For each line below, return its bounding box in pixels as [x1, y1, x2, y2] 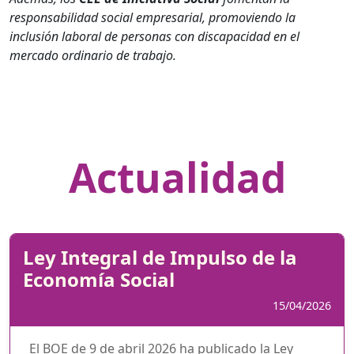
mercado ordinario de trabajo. [9, 46, 176, 64]
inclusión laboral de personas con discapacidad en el [9, 27, 299, 45]
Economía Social [23, 265, 175, 292]
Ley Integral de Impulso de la [23, 243, 297, 270]
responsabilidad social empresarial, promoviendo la [9, 8, 296, 26]
